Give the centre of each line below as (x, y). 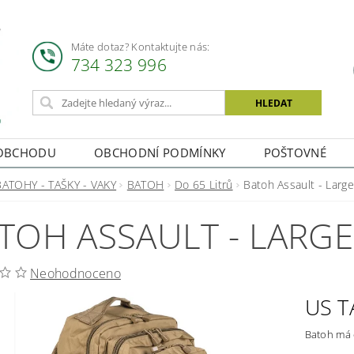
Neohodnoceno (75, 274)
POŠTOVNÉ (295, 152)
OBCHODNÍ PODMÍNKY (160, 152)
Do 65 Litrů (204, 185)
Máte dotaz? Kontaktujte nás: (140, 46)
